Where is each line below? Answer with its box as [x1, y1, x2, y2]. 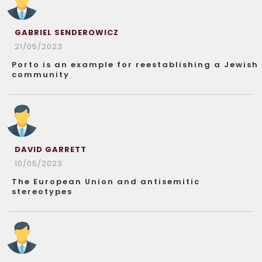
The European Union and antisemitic [12, 176, 200, 187]
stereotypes [12, 186, 73, 197]
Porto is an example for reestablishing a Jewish [12, 59, 258, 70]
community [12, 69, 70, 80]
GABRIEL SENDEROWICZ [15, 27, 119, 38]
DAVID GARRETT [15, 144, 87, 155]
